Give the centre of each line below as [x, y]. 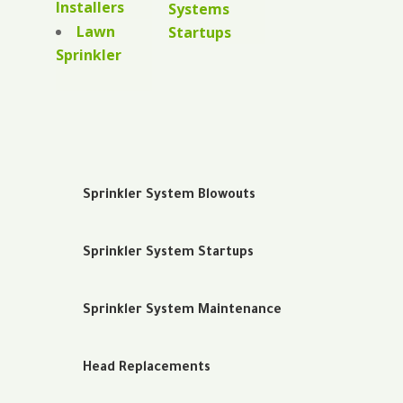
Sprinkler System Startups [168, 254]
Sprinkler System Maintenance [182, 312]
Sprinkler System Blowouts [169, 197]
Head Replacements [146, 369]
